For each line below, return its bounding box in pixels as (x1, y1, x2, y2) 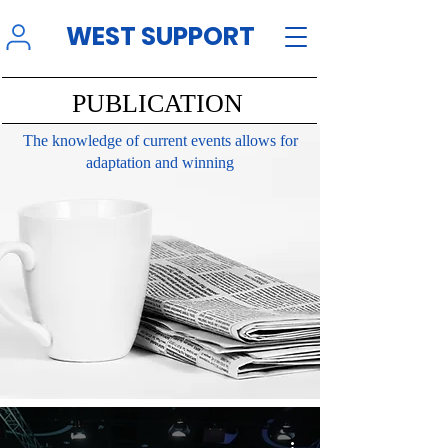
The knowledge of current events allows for (22, 132, 298, 149)
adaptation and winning (86, 154, 234, 171)
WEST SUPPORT (65, 19, 255, 54)
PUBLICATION (71, 89, 243, 118)
